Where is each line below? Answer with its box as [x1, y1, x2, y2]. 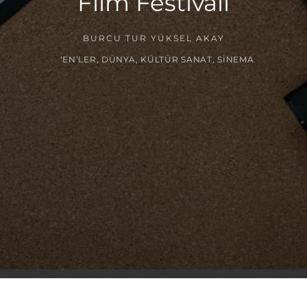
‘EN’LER [60, 53, 97, 64]
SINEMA [217, 53, 254, 64]
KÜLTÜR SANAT [140, 53, 212, 64]
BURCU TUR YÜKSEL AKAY [82, 33, 225, 44]
